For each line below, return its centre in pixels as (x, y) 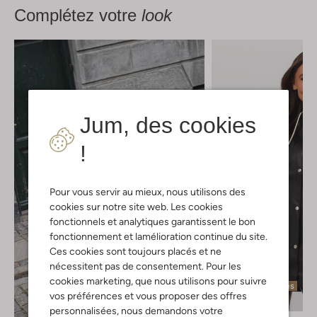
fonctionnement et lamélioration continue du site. (158, 236)
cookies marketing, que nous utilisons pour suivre (158, 281)
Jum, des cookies (168, 125)
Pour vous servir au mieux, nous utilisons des (148, 192)
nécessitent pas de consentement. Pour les (145, 266)
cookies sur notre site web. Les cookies (136, 207)
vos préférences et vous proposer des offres (148, 296)
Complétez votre (78, 16)
